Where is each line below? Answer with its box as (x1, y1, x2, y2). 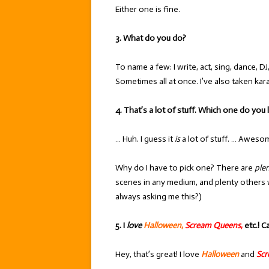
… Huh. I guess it (115, 134, 175, 144)
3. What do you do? (115, 33, 186, 43)
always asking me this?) (115, 192, 202, 202)
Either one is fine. (115, 4, 180, 14)
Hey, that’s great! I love (115, 249, 201, 259)
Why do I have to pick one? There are (115, 163, 255, 173)
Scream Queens (185, 220, 241, 231)
